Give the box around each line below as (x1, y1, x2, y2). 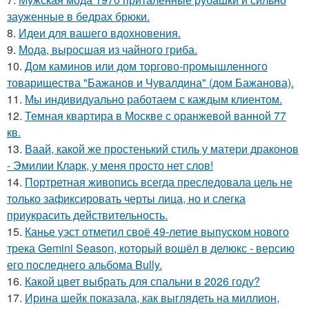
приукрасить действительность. (7, 206, 168, 223)
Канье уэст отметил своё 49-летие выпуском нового (25, 223, 289, 239)
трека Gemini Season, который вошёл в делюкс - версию (7, 239, 295, 256)
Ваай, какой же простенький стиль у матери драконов (25, 140, 299, 157)
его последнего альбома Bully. (7, 256, 162, 272)
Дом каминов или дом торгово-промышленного (25, 57, 268, 74)
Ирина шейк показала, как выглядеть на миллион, (25, 289, 279, 306)
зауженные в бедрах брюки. (7, 8, 150, 24)
